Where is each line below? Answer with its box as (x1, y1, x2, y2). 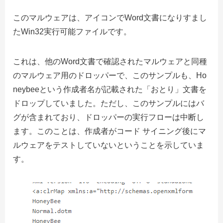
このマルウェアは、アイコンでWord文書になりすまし (13, 13, 207, 22)
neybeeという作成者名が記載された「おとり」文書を (13, 85, 207, 94)
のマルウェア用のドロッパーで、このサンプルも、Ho (13, 71, 207, 80)
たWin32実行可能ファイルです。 (13, 27, 131, 36)
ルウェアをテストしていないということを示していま (13, 141, 204, 150)
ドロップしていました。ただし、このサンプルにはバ (13, 99, 204, 108)
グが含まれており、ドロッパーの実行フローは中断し (13, 113, 204, 122)
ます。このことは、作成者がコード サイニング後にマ (13, 127, 206, 136)
